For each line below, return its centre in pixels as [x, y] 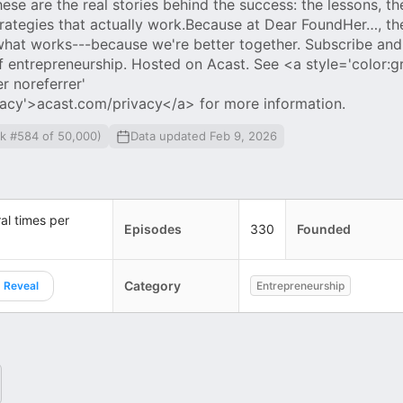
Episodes [153, 229]
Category [152, 286]
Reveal [21, 286]
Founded [324, 229]
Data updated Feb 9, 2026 [204, 136]
